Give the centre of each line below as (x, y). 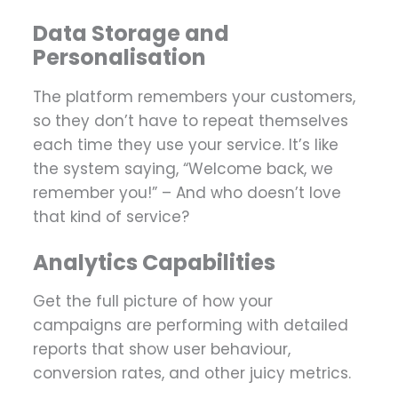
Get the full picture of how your (153, 301)
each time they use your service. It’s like (186, 144)
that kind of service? (111, 216)
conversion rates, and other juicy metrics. (192, 373)
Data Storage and (131, 34)
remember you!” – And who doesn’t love (187, 192)
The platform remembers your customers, (194, 96)
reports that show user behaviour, (162, 349)
